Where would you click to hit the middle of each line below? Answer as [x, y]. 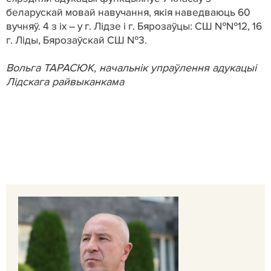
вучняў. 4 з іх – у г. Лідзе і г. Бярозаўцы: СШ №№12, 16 [134, 27]
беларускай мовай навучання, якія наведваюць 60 [128, 13]
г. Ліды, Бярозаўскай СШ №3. [77, 41]
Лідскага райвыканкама [65, 82]
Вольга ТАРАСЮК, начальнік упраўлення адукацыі [131, 68]
